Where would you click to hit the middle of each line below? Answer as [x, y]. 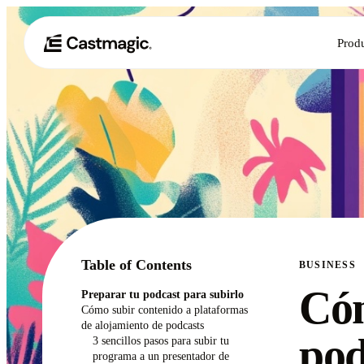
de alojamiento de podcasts [143, 325]
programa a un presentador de [160, 356]
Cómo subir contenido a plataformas [165, 310]
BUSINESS [327, 265]
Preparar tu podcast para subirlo [162, 294]
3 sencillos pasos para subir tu [160, 340]
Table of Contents [136, 265]
